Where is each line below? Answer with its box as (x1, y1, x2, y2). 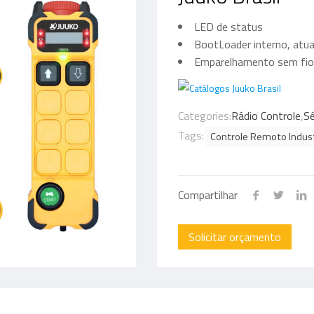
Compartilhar (178, 186, 238, 203)
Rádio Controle (231, 107, 301, 124)
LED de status (194, 18, 263, 35)
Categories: (178, 107, 231, 124)
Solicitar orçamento (189, 228, 281, 245)
